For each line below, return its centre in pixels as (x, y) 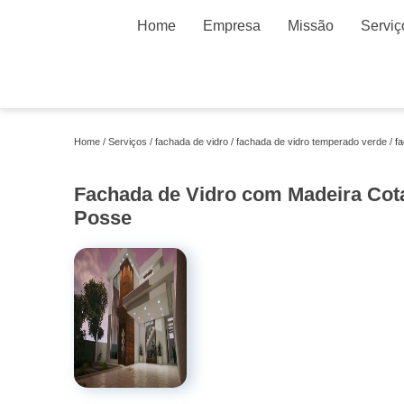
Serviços (128, 142)
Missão (311, 26)
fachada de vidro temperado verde (312, 142)
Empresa (232, 26)
